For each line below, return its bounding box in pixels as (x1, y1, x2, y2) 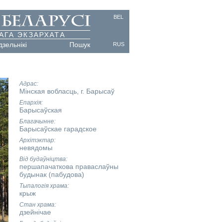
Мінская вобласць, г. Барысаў (19, 87, 114, 95)
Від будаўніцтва (19, 156, 66, 163)
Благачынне (19, 118, 54, 125)
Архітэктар (19, 137, 54, 144)
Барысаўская (19, 106, 62, 114)
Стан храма (19, 201, 55, 208)
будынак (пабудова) (19, 170, 84, 178)
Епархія (19, 99, 41, 106)
